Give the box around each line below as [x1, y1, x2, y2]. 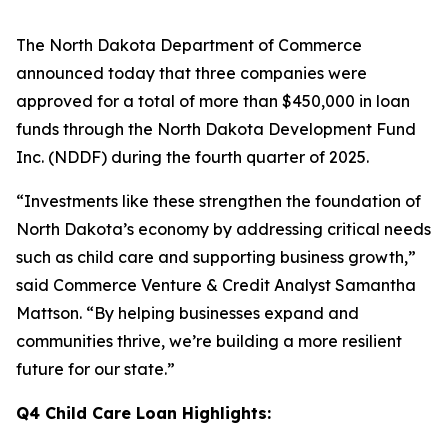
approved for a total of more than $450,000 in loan [16, 91, 410, 111]
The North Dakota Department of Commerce [16, 35, 362, 55]
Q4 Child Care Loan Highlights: [16, 403, 271, 423]
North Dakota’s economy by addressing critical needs [16, 219, 431, 239]
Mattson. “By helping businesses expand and [16, 303, 359, 323]
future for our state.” [16, 359, 175, 379]
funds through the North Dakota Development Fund [16, 119, 416, 139]
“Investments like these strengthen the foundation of [16, 191, 421, 211]
